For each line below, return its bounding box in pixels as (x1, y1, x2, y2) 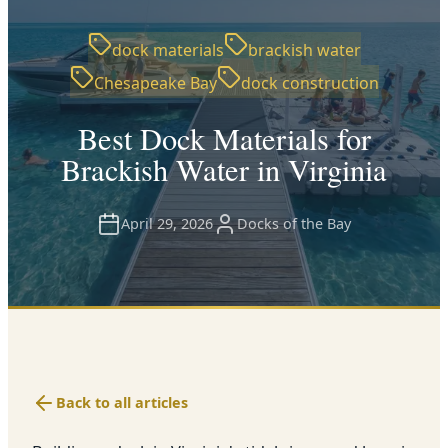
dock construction (240, 72, 379, 94)
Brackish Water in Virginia (61, 149, 387, 191)
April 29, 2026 (121, 214, 213, 234)
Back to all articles (56, 393, 188, 413)
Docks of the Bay (237, 214, 351, 234)
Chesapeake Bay (93, 72, 217, 94)
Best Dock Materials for (77, 118, 371, 160)
